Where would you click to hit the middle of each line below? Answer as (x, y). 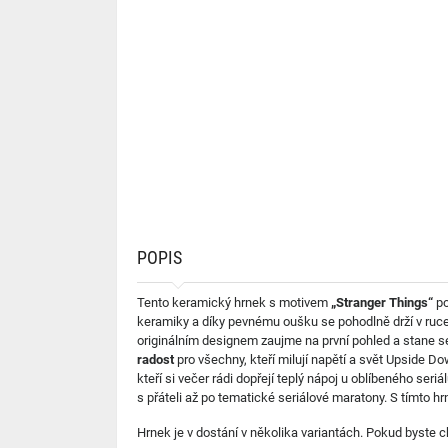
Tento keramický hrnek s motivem (234, 302)
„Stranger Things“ (382, 302)
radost (155, 359)
